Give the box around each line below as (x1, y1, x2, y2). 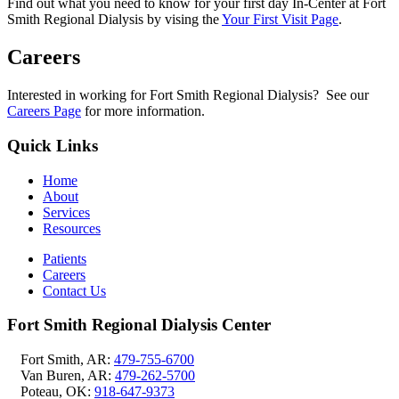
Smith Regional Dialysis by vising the (7, 12, 222, 28)
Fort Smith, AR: (20, 352, 114, 367)
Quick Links (7, 135, 98, 155)
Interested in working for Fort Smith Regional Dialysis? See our (7, 87, 369, 103)
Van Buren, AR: (20, 368, 115, 383)
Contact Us (43, 282, 106, 298)
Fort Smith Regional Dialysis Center (7, 315, 271, 335)
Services (43, 204, 90, 220)
